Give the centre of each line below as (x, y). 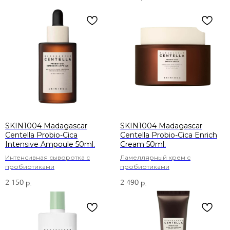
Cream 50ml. (143, 144)
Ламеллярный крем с (155, 157)
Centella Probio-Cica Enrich (169, 135)
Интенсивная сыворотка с (47, 157)
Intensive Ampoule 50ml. (50, 144)
